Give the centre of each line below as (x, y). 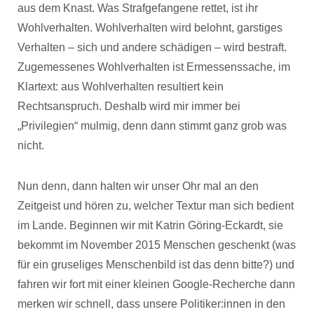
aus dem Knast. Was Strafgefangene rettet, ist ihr (138, 8)
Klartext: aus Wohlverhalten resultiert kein (121, 87)
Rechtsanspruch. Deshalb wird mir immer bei (129, 106)
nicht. (31, 145)
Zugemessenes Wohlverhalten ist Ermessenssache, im (154, 67)
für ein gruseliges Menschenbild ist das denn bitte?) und (156, 265)
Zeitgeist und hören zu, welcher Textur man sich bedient (156, 206)
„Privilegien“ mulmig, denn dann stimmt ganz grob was (152, 126)
